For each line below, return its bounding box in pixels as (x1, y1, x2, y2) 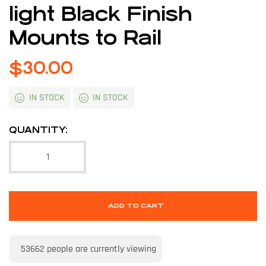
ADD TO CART (108, 201, 164, 210)
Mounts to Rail (9, 27, 161, 49)
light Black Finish (9, 3, 192, 26)
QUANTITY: (9, 124, 68, 135)
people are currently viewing (45, 242, 156, 255)
